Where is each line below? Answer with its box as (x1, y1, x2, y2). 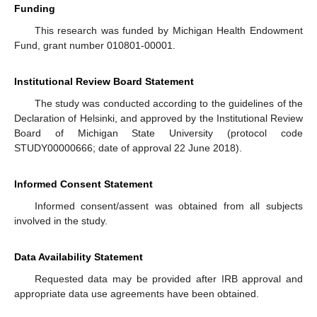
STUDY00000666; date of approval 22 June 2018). (14, 142, 242, 154)
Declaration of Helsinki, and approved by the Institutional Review (14, 113, 303, 125)
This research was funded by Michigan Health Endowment (34, 25, 303, 37)
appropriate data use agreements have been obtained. (14, 288, 259, 300)
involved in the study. (14, 215, 108, 227)
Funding (14, 3, 55, 15)
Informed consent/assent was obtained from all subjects (34, 200, 303, 212)
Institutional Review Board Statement (14, 76, 194, 88)
